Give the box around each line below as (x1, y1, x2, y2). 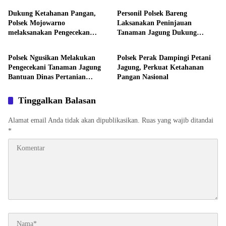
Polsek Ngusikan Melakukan (8, 53, 95, 62)
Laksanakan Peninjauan (117, 19, 192, 27)
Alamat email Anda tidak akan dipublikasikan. (8, 116, 140, 124)
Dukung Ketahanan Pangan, (8, 9, 96, 17)
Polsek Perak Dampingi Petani (117, 53, 211, 62)
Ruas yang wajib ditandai (142, 116, 213, 124)
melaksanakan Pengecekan (8, 28, 90, 36)
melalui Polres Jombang (8, 82, 82, 90)
